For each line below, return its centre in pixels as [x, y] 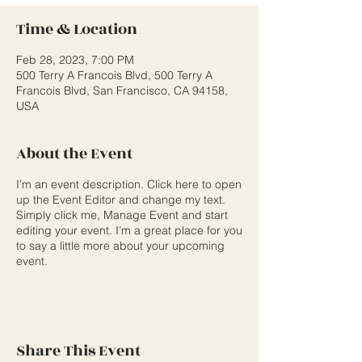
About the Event [74, 154]
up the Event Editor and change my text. [121, 200]
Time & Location [77, 29]
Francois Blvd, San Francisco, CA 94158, [122, 90]
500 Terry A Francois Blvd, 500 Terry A [114, 75]
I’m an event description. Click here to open [129, 184]
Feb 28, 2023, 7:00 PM [75, 60]
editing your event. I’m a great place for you [129, 230]
